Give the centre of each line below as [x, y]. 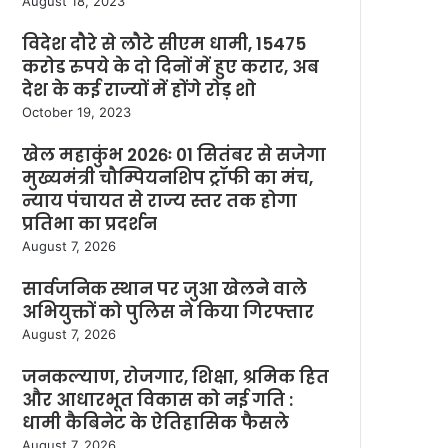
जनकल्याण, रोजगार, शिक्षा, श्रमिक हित [175, 377]
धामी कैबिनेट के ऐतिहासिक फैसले [155, 423]
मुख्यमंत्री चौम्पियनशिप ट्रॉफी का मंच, [167, 178]
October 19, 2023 [76, 112]
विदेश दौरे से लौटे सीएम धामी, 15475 [164, 44]
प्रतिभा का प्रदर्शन [89, 224]
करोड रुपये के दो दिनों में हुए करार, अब [170, 67]
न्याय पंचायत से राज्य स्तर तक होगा [159, 201]
